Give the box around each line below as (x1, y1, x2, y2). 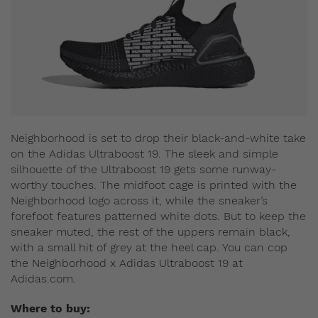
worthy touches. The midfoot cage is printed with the (11, 177, 297, 192)
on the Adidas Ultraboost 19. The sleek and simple (11, 146, 278, 160)
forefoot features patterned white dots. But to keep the (11, 209, 306, 223)
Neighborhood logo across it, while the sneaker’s (11, 193, 268, 207)
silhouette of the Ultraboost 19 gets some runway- (11, 162, 276, 176)
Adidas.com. (11, 271, 76, 285)
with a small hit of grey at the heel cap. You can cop (11, 240, 287, 254)
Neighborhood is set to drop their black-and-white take (11, 131, 306, 145)
